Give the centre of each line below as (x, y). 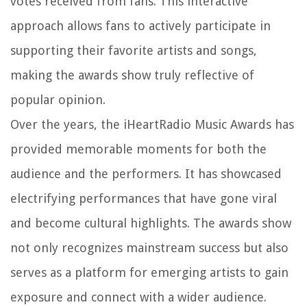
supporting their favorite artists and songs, (134, 50)
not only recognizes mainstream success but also (149, 247)
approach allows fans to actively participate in (140, 25)
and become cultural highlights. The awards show (151, 223)
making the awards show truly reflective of (132, 75)
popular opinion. (58, 99)
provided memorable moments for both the (138, 149)
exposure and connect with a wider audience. (138, 297)
